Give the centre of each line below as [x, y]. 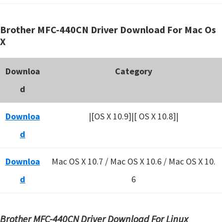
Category [134, 71]
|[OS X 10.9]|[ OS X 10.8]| [134, 116]
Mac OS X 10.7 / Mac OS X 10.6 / [110, 161]
